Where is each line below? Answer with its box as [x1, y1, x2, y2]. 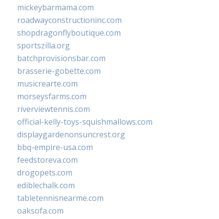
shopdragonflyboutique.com [17, 27, 121, 39]
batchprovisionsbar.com [17, 53, 106, 64]
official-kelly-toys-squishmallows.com [17, 116, 153, 128]
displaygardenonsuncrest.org [17, 129, 125, 140]
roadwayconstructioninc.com [17, 15, 122, 26]
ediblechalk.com [17, 180, 75, 191]
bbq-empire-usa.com [17, 142, 93, 153]
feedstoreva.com [17, 154, 78, 166]
